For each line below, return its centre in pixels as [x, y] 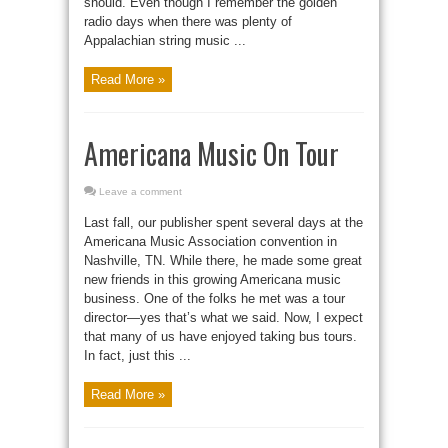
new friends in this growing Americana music [212, 279]
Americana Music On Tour [211, 153]
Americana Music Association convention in [210, 241]
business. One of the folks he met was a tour [214, 298]
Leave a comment [140, 191]
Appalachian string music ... [165, 40]
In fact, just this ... [137, 355]
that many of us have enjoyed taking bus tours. [220, 336]
